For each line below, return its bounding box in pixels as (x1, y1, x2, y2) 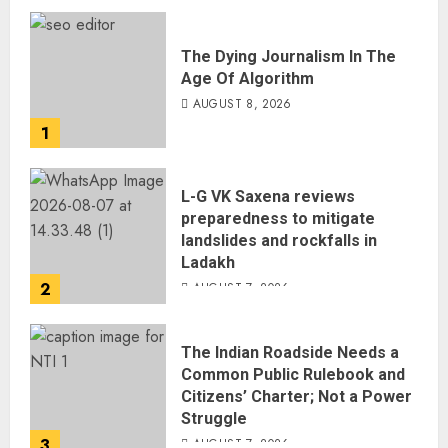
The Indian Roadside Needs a (181, 343, 399, 362)
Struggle (181, 409, 247, 428)
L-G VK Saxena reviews (181, 187, 355, 206)
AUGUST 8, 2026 (192, 95, 292, 113)
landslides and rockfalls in (181, 231, 377, 250)
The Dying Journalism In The (181, 47, 396, 66)
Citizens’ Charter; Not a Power (181, 387, 412, 406)
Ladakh (181, 253, 235, 272)
